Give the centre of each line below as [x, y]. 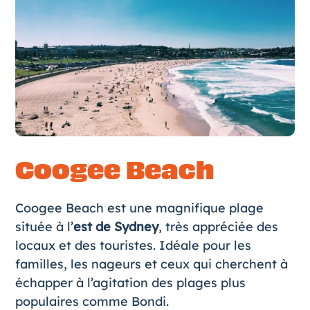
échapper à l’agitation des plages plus [130, 282]
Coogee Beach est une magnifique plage [139, 208]
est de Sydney [116, 226]
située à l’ [44, 226]
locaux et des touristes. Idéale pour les [133, 245]
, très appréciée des [218, 226]
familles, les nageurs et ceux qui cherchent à [151, 264]
